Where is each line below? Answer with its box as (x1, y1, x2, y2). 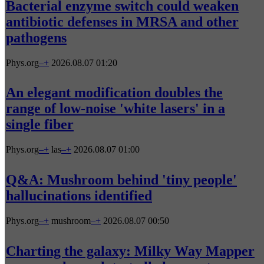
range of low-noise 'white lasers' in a (6, 101, 225, 117)
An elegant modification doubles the (6, 85, 223, 101)
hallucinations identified (6, 188, 152, 204)
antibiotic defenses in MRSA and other (6, 14, 239, 29)
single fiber (6, 117, 74, 133)
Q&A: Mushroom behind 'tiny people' (6, 172, 237, 188)
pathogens (6, 29, 67, 45)
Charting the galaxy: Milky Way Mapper (6, 243, 255, 259)
